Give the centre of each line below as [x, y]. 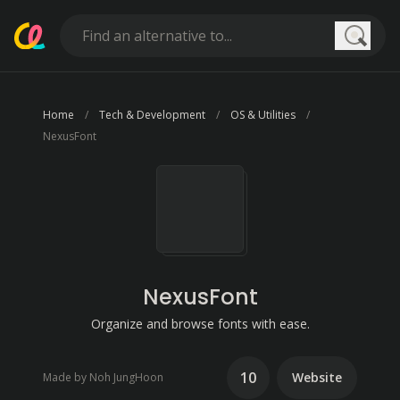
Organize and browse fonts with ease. [200, 324]
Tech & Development [152, 115]
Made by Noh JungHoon [103, 377]
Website [317, 377]
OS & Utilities [263, 115]
